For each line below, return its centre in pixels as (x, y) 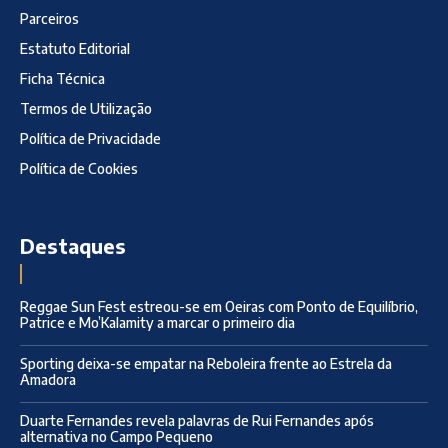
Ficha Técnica (62, 78)
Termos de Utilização (86, 108)
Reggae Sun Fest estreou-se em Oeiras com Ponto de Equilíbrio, (219, 306)
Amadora (48, 379)
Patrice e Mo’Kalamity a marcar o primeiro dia (157, 322)
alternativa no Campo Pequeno (116, 436)
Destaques (73, 245)
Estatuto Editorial (75, 48)
